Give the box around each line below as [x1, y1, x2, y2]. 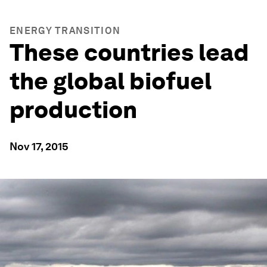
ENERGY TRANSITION [10, 25, 121, 36]
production [10, 95, 137, 124]
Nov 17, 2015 [10, 140, 69, 153]
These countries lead [10, 38, 249, 67]
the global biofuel [10, 67, 212, 95]
